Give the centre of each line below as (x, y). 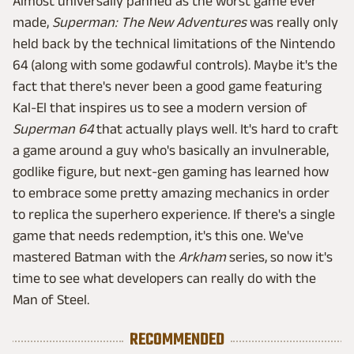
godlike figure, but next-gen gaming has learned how (171, 171)
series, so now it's (279, 256)
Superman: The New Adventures (149, 22)
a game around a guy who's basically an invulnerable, (171, 150)
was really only (292, 22)
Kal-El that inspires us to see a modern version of (160, 107)
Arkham (202, 256)
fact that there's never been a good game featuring (167, 86)
